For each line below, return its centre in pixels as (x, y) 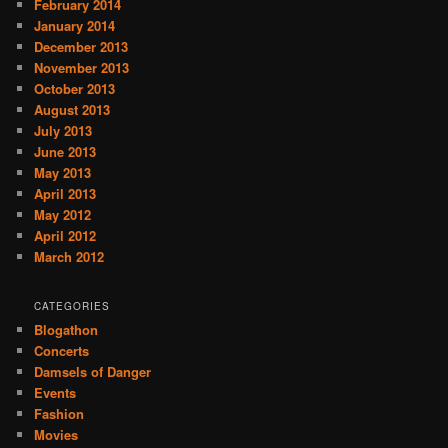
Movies (56, 435)
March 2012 (69, 256)
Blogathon (66, 330)
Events (55, 393)
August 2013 (72, 109)
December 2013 (81, 46)
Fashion (59, 414)
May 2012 (63, 214)
